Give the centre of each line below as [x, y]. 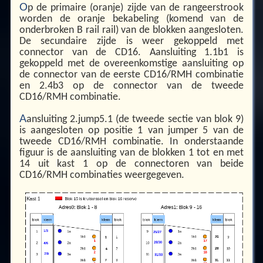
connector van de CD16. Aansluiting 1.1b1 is [131, 52]
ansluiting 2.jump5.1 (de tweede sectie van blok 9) [135, 120]
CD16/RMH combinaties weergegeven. [102, 176]
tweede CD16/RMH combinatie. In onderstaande [131, 142]
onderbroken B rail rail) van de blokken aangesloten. [131, 30]
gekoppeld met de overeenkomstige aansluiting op [131, 63]
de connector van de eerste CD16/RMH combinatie [131, 75]
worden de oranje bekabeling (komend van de [131, 19]
